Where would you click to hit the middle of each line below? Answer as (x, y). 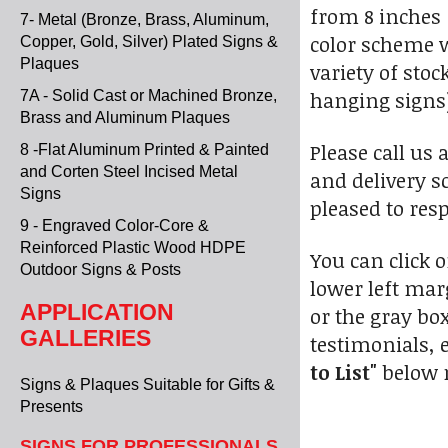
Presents (51, 407)
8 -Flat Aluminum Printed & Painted (144, 149)
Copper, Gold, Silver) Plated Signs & (149, 41)
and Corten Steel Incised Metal (129, 171)
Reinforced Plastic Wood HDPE (133, 247)
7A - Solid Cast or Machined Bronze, (148, 95)
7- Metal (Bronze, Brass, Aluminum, (144, 19)
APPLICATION (97, 312)
